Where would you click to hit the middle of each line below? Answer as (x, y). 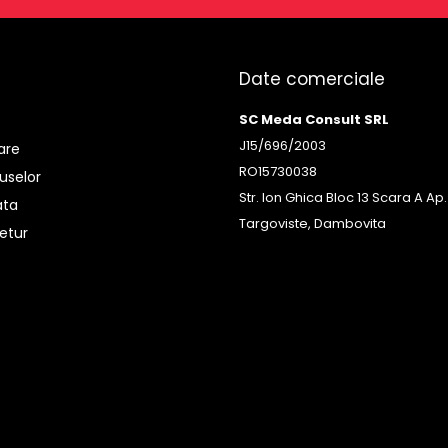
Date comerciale (312, 79)
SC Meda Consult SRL (314, 120)
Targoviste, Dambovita (312, 224)
